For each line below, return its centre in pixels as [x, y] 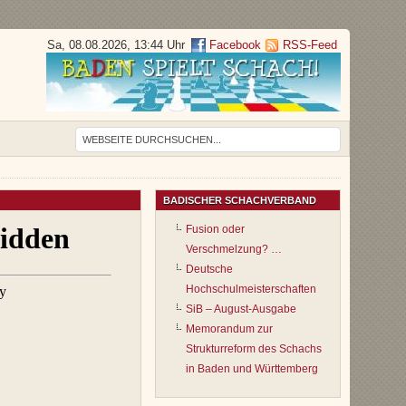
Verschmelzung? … [234, 250]
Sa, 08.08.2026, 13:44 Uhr [116, 45]
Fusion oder [215, 230]
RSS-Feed [310, 45]
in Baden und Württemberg [252, 369]
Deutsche [209, 270]
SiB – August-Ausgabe [241, 309]
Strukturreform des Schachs [254, 349]
